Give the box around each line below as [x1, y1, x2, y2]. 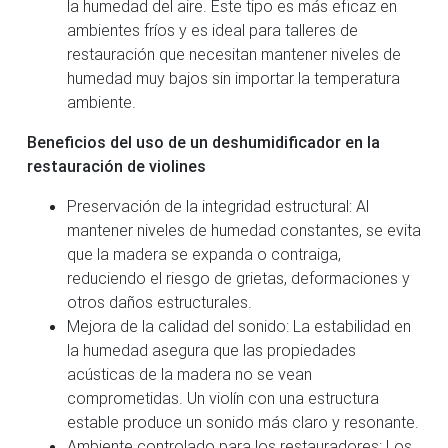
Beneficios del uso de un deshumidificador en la [27, 131, 380, 152]
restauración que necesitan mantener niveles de [67, 43, 401, 64]
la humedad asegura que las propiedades [67, 339, 356, 360]
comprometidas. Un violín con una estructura [67, 387, 379, 408]
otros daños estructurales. [67, 291, 252, 312]
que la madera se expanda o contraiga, [67, 243, 341, 264]
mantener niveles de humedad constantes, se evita [67, 219, 421, 240]
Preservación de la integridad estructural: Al [67, 195, 369, 216]
